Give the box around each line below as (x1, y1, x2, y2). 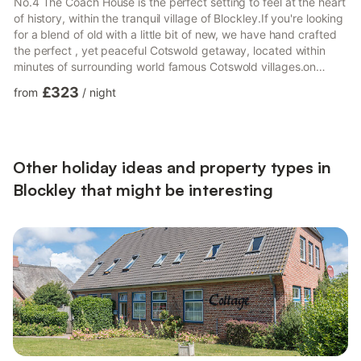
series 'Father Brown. (14, 76, 122, 89)
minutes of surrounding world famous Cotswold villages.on (14, 60, 317, 73)
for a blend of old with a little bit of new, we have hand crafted (14, 27, 337, 41)
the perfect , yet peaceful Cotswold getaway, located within (14, 44, 326, 57)
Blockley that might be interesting (13, 180, 273, 200)
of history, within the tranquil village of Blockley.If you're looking (14, 11, 344, 25)
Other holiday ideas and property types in (13, 157, 331, 177)
